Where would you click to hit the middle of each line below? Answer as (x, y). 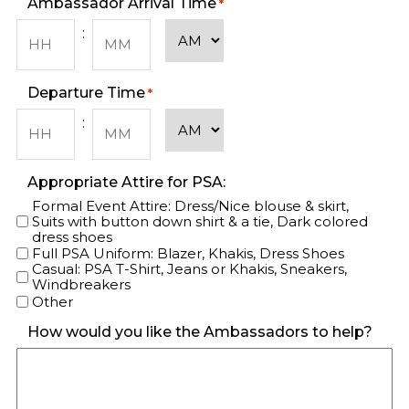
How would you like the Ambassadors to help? (200, 331)
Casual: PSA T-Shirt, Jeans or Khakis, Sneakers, (189, 269)
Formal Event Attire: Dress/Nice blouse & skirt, (190, 206)
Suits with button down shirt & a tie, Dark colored (200, 221)
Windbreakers (81, 285)
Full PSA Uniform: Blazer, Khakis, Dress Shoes (188, 254)
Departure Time (86, 93)
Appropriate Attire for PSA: (126, 182)
